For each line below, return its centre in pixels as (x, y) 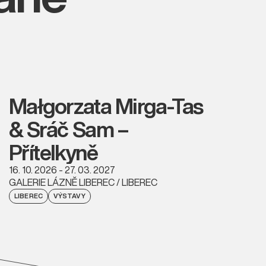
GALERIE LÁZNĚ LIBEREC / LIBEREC (83, 182)
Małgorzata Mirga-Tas (106, 106)
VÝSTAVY (69, 196)
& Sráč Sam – (68, 129)
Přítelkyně (53, 152)
